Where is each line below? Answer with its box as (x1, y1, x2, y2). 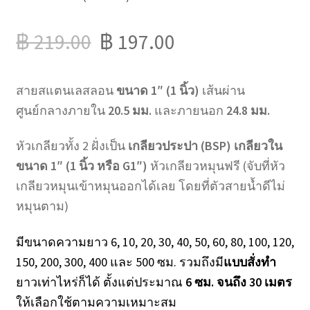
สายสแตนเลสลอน (15, 82, 116, 98)
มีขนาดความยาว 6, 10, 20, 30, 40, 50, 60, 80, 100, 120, (15, 234, 294, 250)
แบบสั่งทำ (223, 254, 276, 271)
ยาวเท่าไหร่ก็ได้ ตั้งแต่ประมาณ (15, 274, 185, 291)
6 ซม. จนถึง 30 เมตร (185, 274, 292, 291)
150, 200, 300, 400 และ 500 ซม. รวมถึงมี (15, 254, 224, 271)
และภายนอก (151, 102, 226, 118)
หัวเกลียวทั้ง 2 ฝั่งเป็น (15, 138, 128, 154)
